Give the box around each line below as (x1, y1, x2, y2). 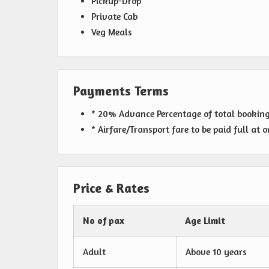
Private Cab (91, 11, 138, 23)
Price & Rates (73, 180, 150, 196)
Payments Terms (73, 83, 169, 99)
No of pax (83, 215, 124, 227)
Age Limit (185, 215, 225, 227)
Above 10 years (186, 246, 247, 258)
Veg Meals (91, 26, 132, 38)
